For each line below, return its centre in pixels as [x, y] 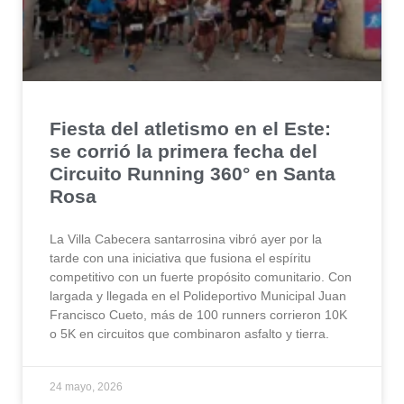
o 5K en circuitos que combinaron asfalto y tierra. [189, 334]
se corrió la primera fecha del [184, 151]
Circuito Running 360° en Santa [193, 174]
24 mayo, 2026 [86, 387]
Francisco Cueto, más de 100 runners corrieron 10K [198, 315]
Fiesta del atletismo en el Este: [190, 129]
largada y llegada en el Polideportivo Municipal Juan [198, 296]
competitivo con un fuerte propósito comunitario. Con [201, 277]
